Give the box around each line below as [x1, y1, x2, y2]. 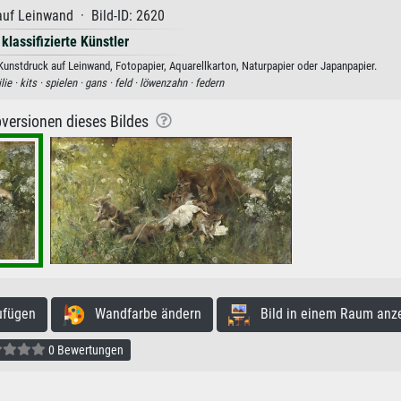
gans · [84, 76, 115, 90]
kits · [19, 76, 45, 90]
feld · [114, 76, 140, 90]
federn [194, 76, 224, 90]
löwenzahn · [139, 76, 195, 90]
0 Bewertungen [45, 343, 124, 358]
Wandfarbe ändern [83, 305, 201, 323]
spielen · [44, 76, 85, 90]
